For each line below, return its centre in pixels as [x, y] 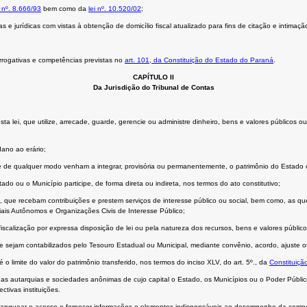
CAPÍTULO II [153, 77]
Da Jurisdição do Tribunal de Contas [153, 88]
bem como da [65, 9]
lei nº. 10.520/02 [115, 9]
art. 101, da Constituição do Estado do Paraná [199, 60]
